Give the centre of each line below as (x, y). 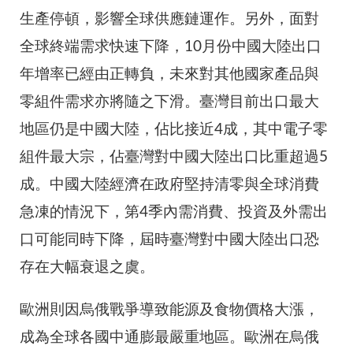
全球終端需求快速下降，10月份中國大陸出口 (171, 46)
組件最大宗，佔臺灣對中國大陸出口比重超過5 (174, 157)
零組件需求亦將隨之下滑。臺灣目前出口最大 (169, 102)
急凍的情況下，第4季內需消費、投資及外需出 (174, 212)
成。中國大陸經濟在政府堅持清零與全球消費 (169, 184)
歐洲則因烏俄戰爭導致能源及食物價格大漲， (169, 310)
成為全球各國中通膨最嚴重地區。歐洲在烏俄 (169, 337)
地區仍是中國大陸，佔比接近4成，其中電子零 (174, 129)
